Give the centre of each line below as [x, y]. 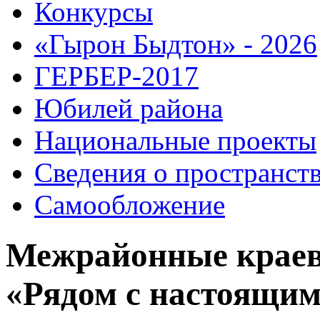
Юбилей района [129, 108]
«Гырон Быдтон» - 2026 [176, 44]
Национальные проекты [175, 140]
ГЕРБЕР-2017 [116, 76]
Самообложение [130, 204]
